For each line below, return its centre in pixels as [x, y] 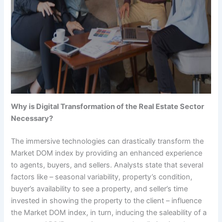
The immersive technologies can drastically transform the [108, 141]
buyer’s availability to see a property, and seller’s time [100, 189]
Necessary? [32, 119]
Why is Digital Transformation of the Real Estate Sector [108, 107]
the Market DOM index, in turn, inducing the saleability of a [109, 213]
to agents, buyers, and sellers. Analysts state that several [107, 165]
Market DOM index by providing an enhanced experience [107, 153]
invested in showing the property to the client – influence [107, 201]
